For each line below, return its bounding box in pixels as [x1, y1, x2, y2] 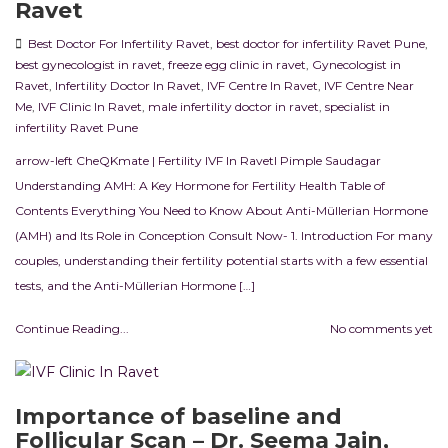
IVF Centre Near [324, 78, 414, 94]
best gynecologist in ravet [15, 57, 162, 73]
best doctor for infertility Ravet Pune [216, 36, 425, 52]
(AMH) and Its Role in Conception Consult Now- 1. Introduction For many [15, 228, 433, 244]
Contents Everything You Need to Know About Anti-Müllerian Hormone [15, 203, 428, 219]
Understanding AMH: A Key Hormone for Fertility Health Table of [15, 178, 385, 194]
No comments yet [330, 321, 433, 337]
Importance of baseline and [15, 403, 342, 431]
